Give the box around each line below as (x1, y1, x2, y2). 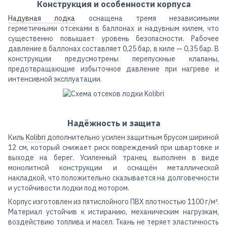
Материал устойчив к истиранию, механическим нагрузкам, (8, 207, 219, 216)
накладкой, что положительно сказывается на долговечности (8, 173, 219, 182)
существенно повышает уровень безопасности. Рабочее (8, 34, 219, 44)
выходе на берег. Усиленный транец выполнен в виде (8, 153, 219, 162)
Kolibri (26, 132, 46, 142)
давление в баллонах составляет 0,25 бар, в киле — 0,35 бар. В (8, 44, 219, 54)
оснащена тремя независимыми (75, 14, 219, 23)
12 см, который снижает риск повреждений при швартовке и (8, 142, 219, 152)
